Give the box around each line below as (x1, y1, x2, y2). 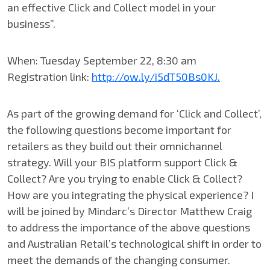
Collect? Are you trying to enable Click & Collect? (7, 171, 242, 185)
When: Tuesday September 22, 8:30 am (7, 53, 196, 67)
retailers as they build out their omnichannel (7, 139, 222, 152)
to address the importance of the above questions (7, 220, 250, 234)
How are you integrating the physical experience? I (7, 187, 254, 201)
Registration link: (7, 69, 92, 83)
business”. (7, 16, 55, 30)
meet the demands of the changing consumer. (7, 253, 230, 266)
